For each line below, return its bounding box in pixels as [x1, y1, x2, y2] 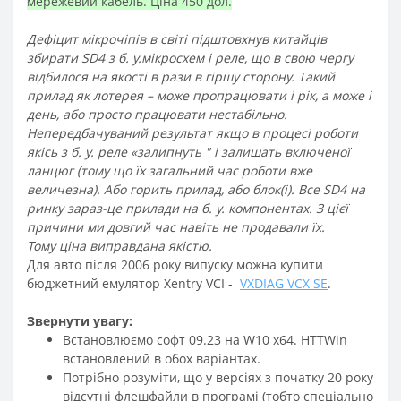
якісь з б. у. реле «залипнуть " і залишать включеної [27, 142, 350, 160]
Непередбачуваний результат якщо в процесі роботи [27, 124, 358, 141]
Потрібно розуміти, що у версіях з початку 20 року [63, 368, 373, 386]
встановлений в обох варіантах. [63, 349, 260, 367]
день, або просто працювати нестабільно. [27, 105, 287, 123]
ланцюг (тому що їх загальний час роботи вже [27, 161, 312, 179]
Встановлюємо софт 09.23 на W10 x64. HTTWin [63, 330, 347, 348]
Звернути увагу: [27, 311, 132, 329]
